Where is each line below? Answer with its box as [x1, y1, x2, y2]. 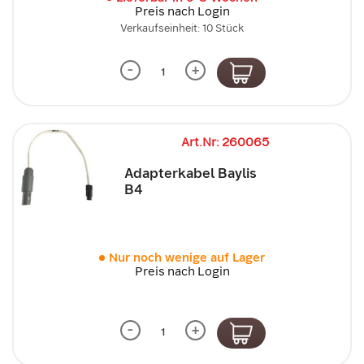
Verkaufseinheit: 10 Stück [120, 20, 244, 35]
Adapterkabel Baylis [124, 164, 257, 182]
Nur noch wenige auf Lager [109, 249, 265, 266]
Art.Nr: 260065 [181, 134, 269, 150]
